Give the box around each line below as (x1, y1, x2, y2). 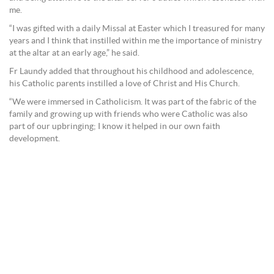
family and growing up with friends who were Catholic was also (9, 109, 248, 119)
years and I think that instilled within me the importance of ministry (9, 36, 262, 45)
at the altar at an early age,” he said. (9, 48, 139, 57)
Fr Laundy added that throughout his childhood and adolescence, (9, 67, 254, 76)
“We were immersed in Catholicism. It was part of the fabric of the (9, 97, 256, 106)
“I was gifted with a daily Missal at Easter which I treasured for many (9, 24, 265, 33)
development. (9, 134, 60, 143)
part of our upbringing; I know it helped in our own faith (9, 122, 220, 131)
